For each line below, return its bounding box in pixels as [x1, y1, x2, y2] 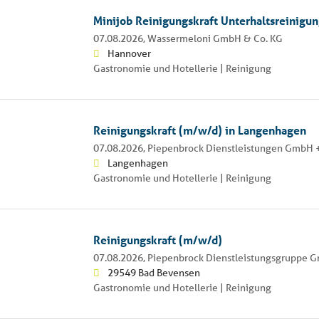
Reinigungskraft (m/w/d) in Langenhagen [93, 122, 306, 137]
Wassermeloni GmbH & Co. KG [147, 31, 283, 45]
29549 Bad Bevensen [107, 266, 200, 279]
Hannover [107, 46, 151, 60]
